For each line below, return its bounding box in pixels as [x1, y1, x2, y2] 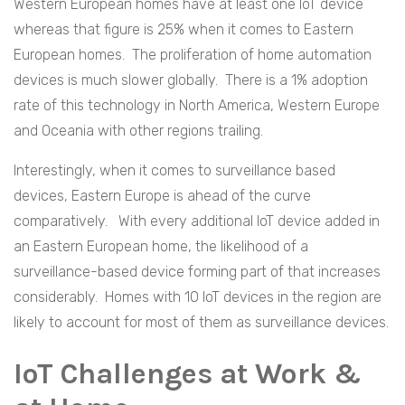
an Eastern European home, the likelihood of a [14, 238, 308, 256]
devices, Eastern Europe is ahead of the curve [14, 187, 311, 205]
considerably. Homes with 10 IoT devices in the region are [14, 288, 381, 306]
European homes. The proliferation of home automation [14, 46, 372, 64]
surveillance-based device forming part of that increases [14, 263, 381, 281]
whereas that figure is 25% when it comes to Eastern [14, 21, 353, 39]
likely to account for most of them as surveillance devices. [14, 314, 389, 332]
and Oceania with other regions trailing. [14, 122, 263, 140]
